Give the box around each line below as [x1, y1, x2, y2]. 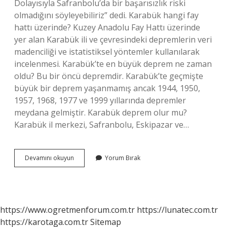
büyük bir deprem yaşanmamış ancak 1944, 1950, [14, 83, 200, 94]
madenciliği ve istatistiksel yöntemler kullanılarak [14, 46, 200, 57]
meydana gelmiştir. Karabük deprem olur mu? [14, 107, 187, 118]
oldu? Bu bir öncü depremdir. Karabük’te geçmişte [14, 70, 203, 82]
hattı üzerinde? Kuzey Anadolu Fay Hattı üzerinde [14, 22, 200, 33]
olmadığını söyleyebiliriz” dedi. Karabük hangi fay [14, 10, 199, 21]
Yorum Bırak [105, 154, 140, 162]
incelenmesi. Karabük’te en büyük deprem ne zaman [14, 58, 212, 69]
